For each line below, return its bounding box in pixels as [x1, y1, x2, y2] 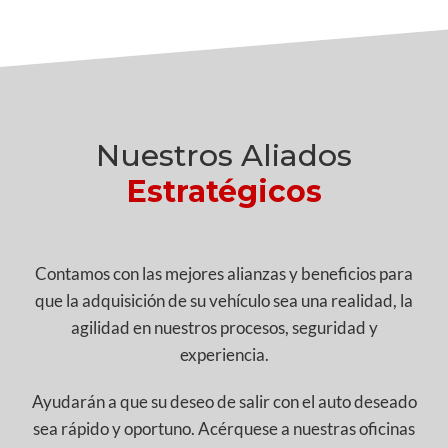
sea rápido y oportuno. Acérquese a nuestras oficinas [33, 418, 415, 440]
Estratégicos [126, 173, 322, 211]
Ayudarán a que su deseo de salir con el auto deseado [31, 391, 417, 413]
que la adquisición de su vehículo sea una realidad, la [35, 290, 413, 312]
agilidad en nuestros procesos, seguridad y [70, 317, 378, 339]
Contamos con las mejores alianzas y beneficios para [35, 263, 413, 285]
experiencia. [179, 344, 269, 366]
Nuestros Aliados [96, 137, 352, 175]
